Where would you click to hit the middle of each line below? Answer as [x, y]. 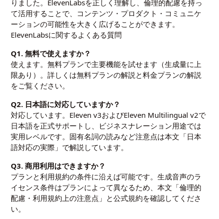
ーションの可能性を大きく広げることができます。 [95, 24]
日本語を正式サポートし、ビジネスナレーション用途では [106, 126]
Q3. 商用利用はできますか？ [58, 166]
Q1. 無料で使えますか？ [51, 54]
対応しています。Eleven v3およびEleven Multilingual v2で [109, 115]
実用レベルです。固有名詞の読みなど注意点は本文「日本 [106, 137]
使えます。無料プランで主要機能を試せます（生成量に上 [106, 64]
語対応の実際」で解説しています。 [70, 147]
